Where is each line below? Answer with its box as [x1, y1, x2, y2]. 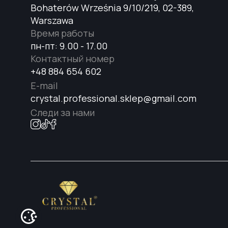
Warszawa [31, 14, 73, 26]
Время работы [31, 27, 94, 39]
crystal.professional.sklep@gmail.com [31, 92, 196, 104]
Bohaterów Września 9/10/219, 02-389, [31, 2, 194, 14]
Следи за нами [31, 106, 95, 119]
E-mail [31, 79, 58, 92]
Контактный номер [31, 52, 115, 65]
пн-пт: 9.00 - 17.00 [31, 40, 107, 52]
